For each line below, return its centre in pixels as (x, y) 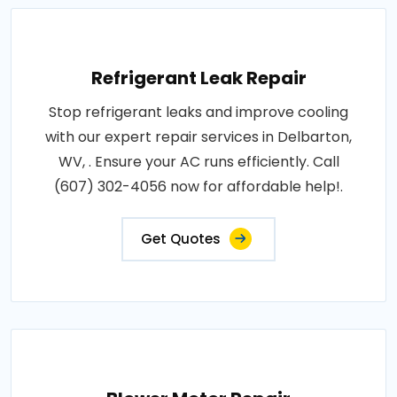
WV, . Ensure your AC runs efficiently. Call (198, 161)
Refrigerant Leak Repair (198, 78)
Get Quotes (181, 238)
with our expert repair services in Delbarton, (198, 136)
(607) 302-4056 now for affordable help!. (198, 186)
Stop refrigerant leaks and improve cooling (198, 112)
